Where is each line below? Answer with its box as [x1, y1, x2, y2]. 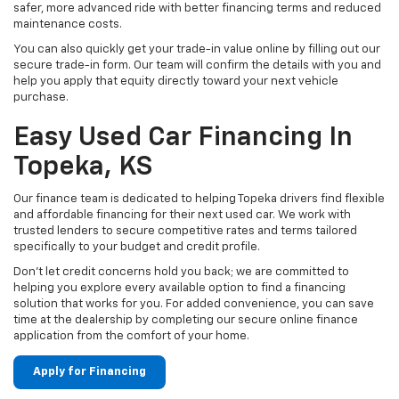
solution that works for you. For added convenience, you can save [13, 298, 374, 311]
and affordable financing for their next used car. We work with [13, 209, 351, 222]
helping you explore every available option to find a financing [13, 282, 346, 295]
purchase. [13, 92, 69, 104]
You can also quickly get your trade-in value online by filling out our [13, 44, 380, 56]
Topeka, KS [13, 154, 152, 182]
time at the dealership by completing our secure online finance [13, 314, 358, 327]
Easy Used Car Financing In [13, 125, 353, 152]
